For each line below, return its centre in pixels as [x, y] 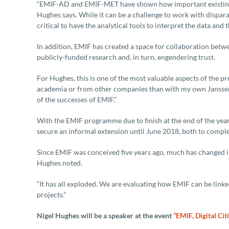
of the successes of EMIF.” [77, 100]
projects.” [51, 195]
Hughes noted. [60, 163]
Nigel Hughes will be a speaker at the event [105, 216]
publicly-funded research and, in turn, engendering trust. [126, 57]
